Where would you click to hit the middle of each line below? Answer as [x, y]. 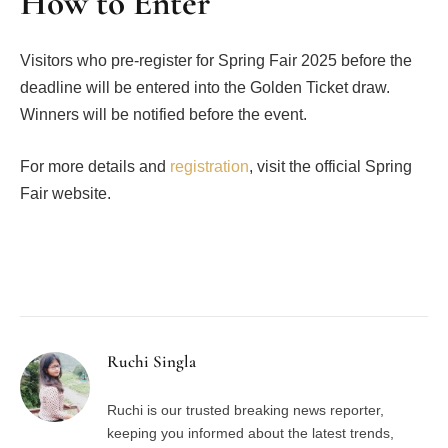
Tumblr [328, 276]
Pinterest [201, 276]
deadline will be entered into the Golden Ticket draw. [205, 88]
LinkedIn [271, 276]
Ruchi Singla [151, 361]
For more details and [95, 166]
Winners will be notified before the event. [163, 115]
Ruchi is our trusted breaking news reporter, [245, 409]
